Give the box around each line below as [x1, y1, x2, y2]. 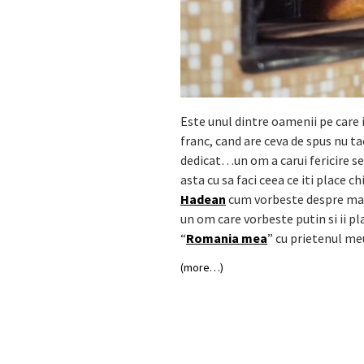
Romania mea [186, 230, 268, 247]
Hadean [180, 191, 227, 208]
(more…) [180, 260, 224, 275]
